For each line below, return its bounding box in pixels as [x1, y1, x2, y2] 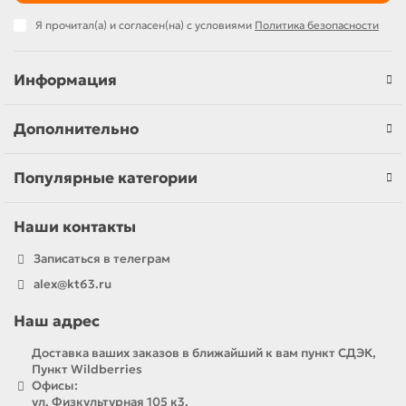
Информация [14, 71, 117, 90]
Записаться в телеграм [33, 251, 170, 266]
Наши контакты [14, 217, 136, 237]
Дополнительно [14, 120, 139, 139]
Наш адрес [14, 312, 100, 331]
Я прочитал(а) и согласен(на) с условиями [35, 18, 255, 32]
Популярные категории [14, 169, 198, 188]
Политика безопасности [255, 18, 379, 32]
